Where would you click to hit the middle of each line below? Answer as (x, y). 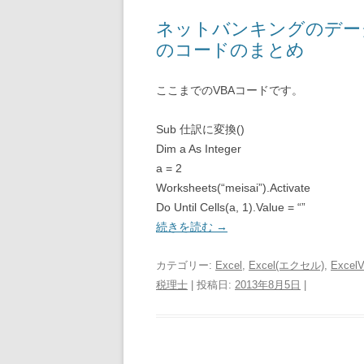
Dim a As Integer (199, 149)
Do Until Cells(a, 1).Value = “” (231, 207)
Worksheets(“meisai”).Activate (233, 188)
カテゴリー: (186, 265)
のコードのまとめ (230, 50)
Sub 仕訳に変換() (200, 129)
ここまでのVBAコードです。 (230, 90)
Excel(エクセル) (286, 265)
